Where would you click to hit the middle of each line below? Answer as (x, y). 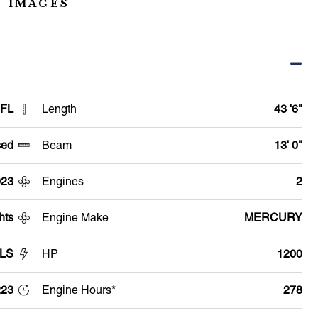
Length (59, 109)
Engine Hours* (78, 290)
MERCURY (273, 217)
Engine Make (75, 217)
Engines (62, 181)
